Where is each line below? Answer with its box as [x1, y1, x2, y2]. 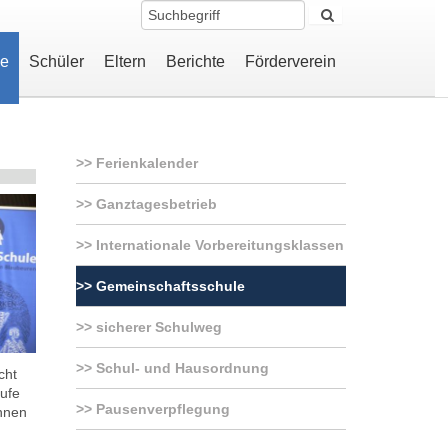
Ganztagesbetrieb [91, 195, 217, 212]
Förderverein [244, 53, 336, 70]
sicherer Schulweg [91, 318, 222, 335]
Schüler [28, 53, 84, 70]
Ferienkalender [91, 154, 198, 171]
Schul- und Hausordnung [91, 359, 269, 376]
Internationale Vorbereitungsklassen [91, 236, 344, 253]
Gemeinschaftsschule [91, 277, 245, 294]
